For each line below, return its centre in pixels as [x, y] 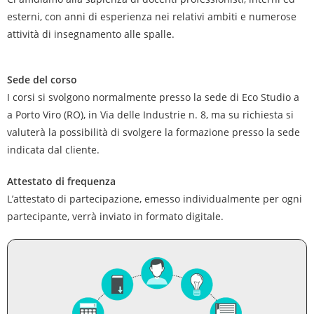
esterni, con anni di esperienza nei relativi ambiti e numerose [152, 16]
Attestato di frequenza [61, 181]
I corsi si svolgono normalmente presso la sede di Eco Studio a [153, 97]
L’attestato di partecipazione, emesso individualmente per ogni [155, 199]
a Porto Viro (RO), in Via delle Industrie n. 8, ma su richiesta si [150, 115]
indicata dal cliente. [53, 150]
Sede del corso [42, 80]
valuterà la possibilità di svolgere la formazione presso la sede [153, 132]
